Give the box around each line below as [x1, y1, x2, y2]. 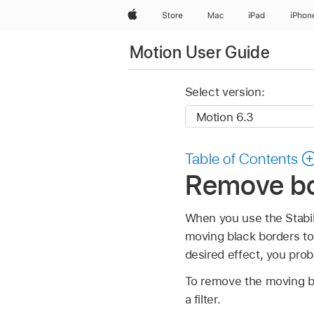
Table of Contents [184, 149, 299, 168]
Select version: [184, 85, 265, 100]
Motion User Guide [130, 41, 271, 62]
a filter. [184, 292, 221, 306]
